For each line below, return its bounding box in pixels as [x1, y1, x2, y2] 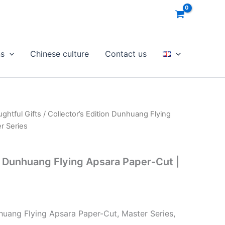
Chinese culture [30, 49, 89, 59]
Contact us [105, 49, 147, 59]
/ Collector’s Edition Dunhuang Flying [41, 109, 171, 119]
